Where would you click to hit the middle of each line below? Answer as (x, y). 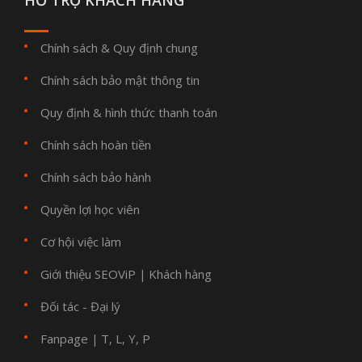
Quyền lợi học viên (90, 210)
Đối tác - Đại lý (80, 307)
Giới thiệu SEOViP (88, 274)
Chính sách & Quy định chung (119, 48)
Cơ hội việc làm (81, 242)
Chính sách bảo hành (96, 177)
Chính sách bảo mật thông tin (120, 80)
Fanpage (64, 339)
